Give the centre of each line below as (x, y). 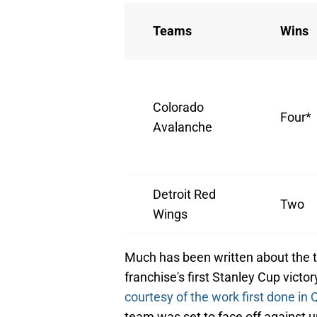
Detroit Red (184, 195)
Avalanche (183, 127)
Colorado (178, 108)
